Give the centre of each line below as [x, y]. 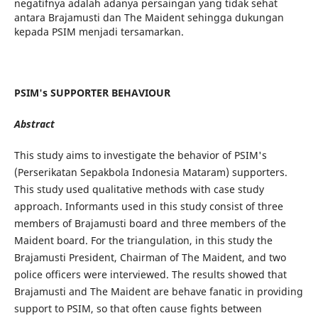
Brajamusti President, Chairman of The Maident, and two [150, 258]
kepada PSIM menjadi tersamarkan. [99, 32]
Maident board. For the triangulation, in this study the [143, 241]
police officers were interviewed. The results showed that [150, 275]
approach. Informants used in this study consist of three [148, 207]
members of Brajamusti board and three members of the [150, 224]
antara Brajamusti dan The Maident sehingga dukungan [149, 17]
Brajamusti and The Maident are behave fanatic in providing [158, 292]
